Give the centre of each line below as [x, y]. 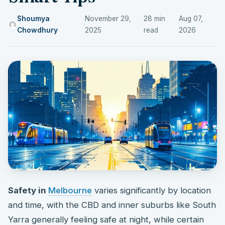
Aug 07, [191, 18]
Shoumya [33, 18]
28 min [154, 18]
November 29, [108, 18]
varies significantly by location [151, 190]
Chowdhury [37, 30]
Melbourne [70, 190]
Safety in [28, 190]
